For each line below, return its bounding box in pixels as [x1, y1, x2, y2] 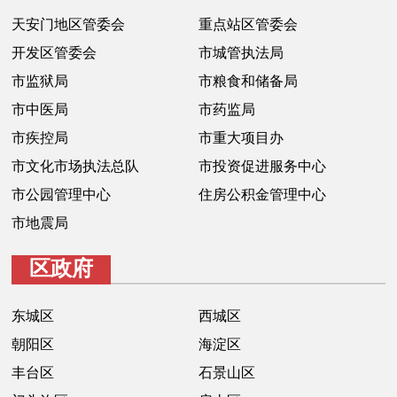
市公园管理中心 [12, 186, 112, 202]
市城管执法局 [198, 44, 284, 60]
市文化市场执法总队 [12, 158, 140, 174]
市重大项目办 [198, 129, 284, 145]
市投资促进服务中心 [198, 158, 326, 174]
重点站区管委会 [198, 16, 298, 32]
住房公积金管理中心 [198, 186, 326, 202]
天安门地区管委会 [12, 16, 126, 32]
